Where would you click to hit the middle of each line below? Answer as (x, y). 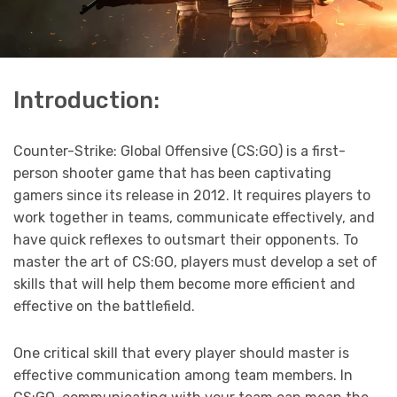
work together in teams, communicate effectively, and (194, 218)
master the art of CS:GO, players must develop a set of (195, 262)
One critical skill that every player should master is (181, 354)
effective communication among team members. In (183, 376)
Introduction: (86, 101)
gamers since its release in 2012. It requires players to (192, 196)
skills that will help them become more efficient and (184, 284)
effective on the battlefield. (104, 307)
